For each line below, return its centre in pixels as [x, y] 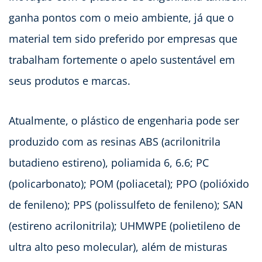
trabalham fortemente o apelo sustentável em [122, 60]
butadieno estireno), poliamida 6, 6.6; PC [109, 163]
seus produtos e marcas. [70, 81]
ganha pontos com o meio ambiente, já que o [121, 18]
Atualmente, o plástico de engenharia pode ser [124, 121]
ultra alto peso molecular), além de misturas [118, 247]
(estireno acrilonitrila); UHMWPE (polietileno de [125, 226]
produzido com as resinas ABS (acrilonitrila [115, 142]
